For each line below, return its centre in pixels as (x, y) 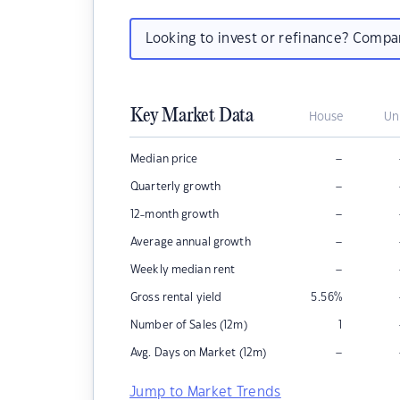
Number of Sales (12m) (189, 325)
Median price (164, 159)
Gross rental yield (176, 297)
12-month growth (175, 214)
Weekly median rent (183, 270)
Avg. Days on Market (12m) (199, 353)
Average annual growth (191, 242)
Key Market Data (192, 116)
